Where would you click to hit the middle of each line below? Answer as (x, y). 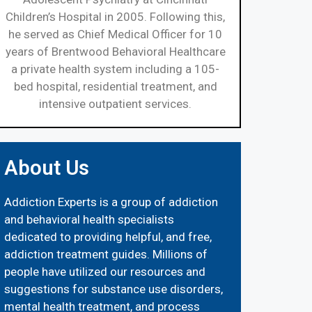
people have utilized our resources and (104, 271)
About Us (46, 167)
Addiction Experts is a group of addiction (111, 202)
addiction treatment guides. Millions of (106, 254)
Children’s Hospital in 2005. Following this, (116, 16)
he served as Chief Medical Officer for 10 (116, 34)
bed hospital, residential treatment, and (115, 86)
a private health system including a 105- (116, 69)
